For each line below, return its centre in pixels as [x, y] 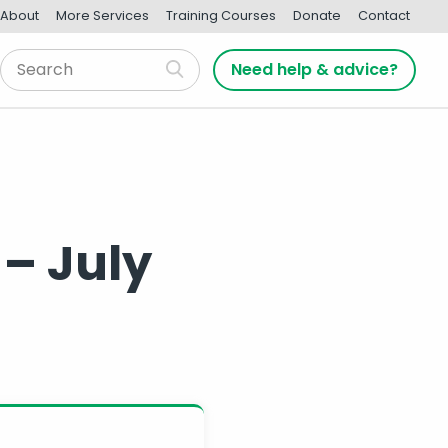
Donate [316, 16]
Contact [383, 16]
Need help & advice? [314, 69]
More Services [103, 16]
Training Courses [221, 16]
